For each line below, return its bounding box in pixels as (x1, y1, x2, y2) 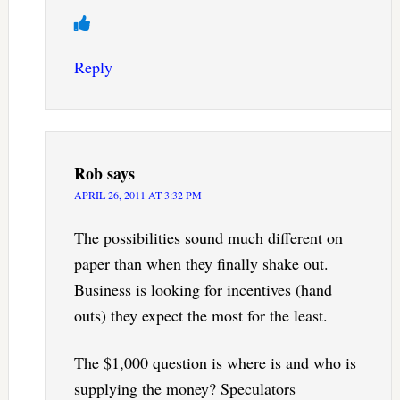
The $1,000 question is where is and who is (73, 352, 356, 374)
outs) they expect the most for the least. (73, 304, 328, 327)
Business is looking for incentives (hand (73, 279, 332, 301)
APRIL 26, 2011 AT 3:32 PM (73, 187, 202, 203)
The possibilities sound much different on (73, 227, 343, 249)
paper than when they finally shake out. (73, 253, 329, 275)
